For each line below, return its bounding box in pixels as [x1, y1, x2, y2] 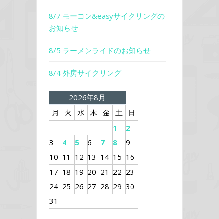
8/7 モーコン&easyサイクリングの [49, 10, 165, 21]
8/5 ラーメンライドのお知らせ [49, 45, 151, 55]
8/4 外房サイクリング [49, 67, 121, 78]
